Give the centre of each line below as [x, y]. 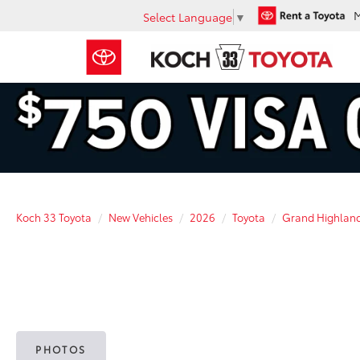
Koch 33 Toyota [54, 217]
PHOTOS [61, 349]
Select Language [188, 16]
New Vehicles [141, 217]
